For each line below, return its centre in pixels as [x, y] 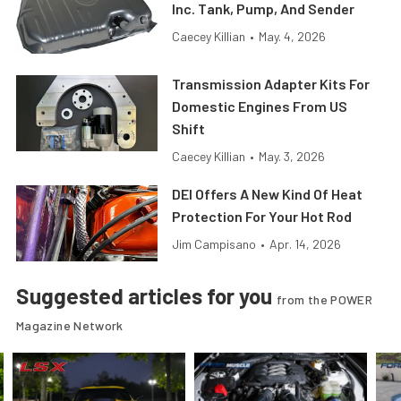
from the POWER [325, 300]
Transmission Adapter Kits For [271, 84]
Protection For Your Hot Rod [262, 217]
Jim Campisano [214, 244]
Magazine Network [70, 326]
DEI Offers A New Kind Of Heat [268, 194]
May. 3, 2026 [292, 157]
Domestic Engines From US [260, 107]
